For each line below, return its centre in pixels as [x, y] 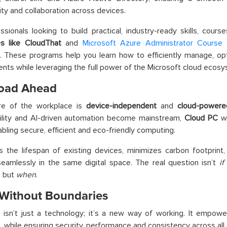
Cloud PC [201, 118]
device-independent [122, 106]
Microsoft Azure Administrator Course [153, 43]
